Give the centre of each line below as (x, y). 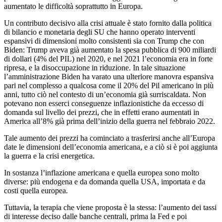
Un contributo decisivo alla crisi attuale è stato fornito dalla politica (108, 23)
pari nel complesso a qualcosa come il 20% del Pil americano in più (109, 85)
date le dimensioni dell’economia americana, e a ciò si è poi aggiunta (111, 147)
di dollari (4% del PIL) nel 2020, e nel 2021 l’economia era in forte (108, 58)
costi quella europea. (36, 190)
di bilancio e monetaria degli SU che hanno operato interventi (100, 32)
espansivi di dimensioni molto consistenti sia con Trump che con (104, 41)
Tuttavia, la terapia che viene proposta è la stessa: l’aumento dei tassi (110, 207)
